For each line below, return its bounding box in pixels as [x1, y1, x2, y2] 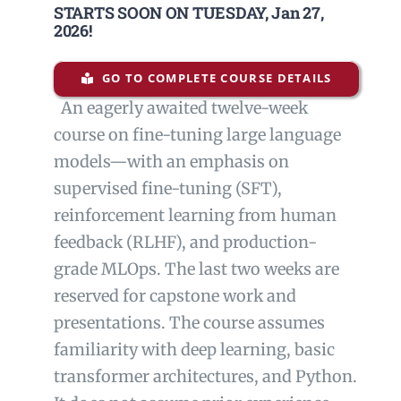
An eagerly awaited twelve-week [53, 98, 308, 119]
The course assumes [165, 312, 325, 334]
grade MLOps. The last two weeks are [53, 259, 339, 280]
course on [53, 124, 132, 146]
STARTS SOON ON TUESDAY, [53, 2, 272, 24]
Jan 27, [271, 2, 324, 24]
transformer [53, 366, 153, 388]
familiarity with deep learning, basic [53, 339, 335, 361]
